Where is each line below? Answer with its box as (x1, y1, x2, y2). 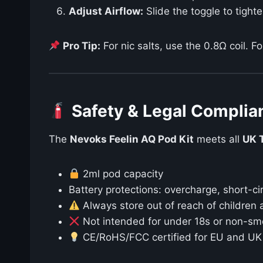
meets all (194, 133, 242, 146)
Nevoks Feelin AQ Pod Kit (70, 133, 194, 146)
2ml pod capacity (80, 168, 164, 180)
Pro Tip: (63, 40, 101, 52)
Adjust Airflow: (69, 5, 143, 18)
